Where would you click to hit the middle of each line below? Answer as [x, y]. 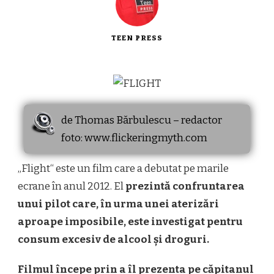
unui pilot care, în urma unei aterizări [118, 204]
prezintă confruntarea [185, 186]
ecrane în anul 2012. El [72, 186]
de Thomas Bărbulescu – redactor [142, 120]
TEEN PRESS [137, 38]
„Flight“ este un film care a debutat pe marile [123, 168]
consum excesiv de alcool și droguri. [113, 239]
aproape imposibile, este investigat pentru [130, 221]
